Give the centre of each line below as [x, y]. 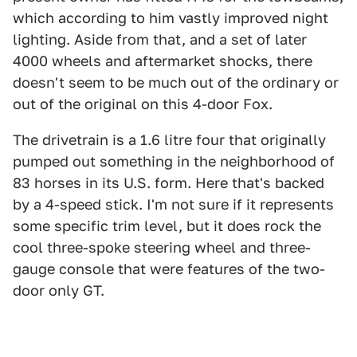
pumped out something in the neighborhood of [174, 161]
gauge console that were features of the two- [169, 269]
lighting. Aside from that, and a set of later [160, 39]
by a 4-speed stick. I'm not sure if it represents [173, 204]
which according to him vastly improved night [171, 18]
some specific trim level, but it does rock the [167, 226]
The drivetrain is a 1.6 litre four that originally [169, 140]
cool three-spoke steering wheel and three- [162, 247]
